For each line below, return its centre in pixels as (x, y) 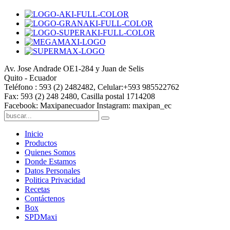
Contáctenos (45, 199)
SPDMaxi (41, 217)
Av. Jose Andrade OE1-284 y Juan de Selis (74, 69)
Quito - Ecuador (30, 78)
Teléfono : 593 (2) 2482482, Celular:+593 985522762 (92, 87)
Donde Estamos (50, 162)
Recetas (37, 189)
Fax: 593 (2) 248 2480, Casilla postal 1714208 (80, 97)
